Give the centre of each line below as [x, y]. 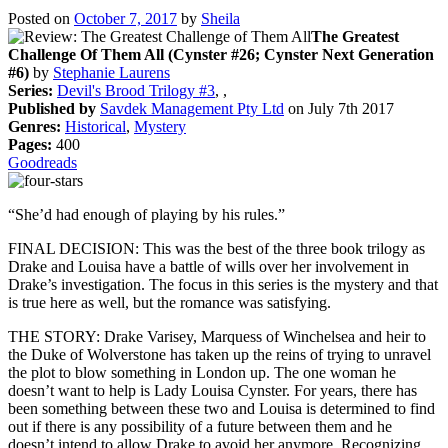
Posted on [41, 18]
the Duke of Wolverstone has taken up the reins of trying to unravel [219, 354]
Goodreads [42, 162]
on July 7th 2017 [339, 108]
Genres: [34, 126]
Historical [95, 126]
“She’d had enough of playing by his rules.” [146, 214]
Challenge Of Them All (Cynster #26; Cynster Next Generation [221, 54]
